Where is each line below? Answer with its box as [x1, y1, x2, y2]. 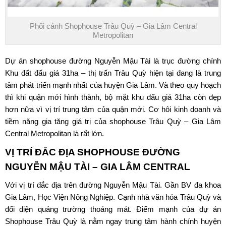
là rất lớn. [71, 129, 104, 138]
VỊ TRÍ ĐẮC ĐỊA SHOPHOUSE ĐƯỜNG [5, 146, 180, 157]
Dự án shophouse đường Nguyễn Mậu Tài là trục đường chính [5, 56, 221, 65]
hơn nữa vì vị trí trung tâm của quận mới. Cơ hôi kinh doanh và [5, 104, 221, 114]
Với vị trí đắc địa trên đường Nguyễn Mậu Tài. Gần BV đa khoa [5, 180, 221, 189]
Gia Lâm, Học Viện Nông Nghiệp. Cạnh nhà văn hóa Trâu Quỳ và [5, 192, 221, 201]
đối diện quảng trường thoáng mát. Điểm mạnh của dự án [5, 204, 221, 213]
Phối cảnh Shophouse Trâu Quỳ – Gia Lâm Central [29, 21, 197, 30]
